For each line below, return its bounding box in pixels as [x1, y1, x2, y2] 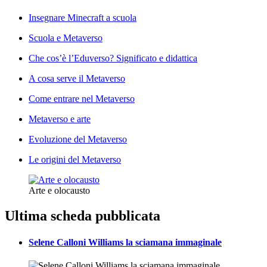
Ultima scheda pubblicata [5, 208, 160, 224]
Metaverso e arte [29, 114, 91, 125]
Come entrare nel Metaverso [29, 94, 135, 104]
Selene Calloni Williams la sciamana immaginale [29, 237, 222, 247]
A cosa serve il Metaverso [29, 73, 125, 84]
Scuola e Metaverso [29, 33, 103, 44]
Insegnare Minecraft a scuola [29, 13, 136, 23]
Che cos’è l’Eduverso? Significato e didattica [29, 53, 197, 64]
